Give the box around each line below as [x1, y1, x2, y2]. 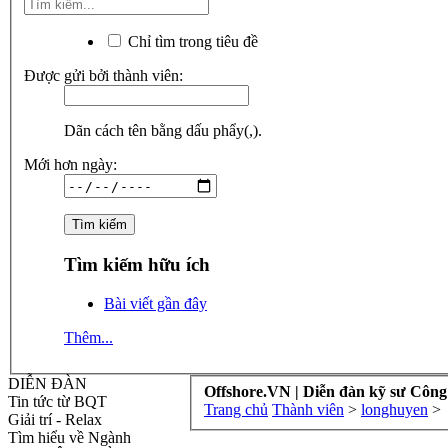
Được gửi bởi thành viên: [24, 67, 183, 85]
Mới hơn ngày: [24, 156, 117, 174]
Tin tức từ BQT [8, 392, 107, 410]
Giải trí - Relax [8, 410, 102, 428]
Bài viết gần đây [104, 294, 207, 312]
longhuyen [361, 400, 428, 418]
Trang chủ [204, 400, 268, 418]
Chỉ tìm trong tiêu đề [124, 33, 258, 51]
